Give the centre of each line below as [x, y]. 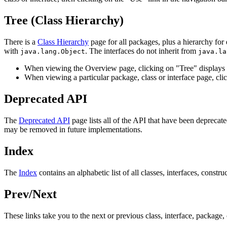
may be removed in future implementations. [73, 130]
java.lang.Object [53, 52]
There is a [21, 42]
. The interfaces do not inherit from [142, 51]
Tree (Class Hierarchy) [64, 21]
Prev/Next [30, 194]
